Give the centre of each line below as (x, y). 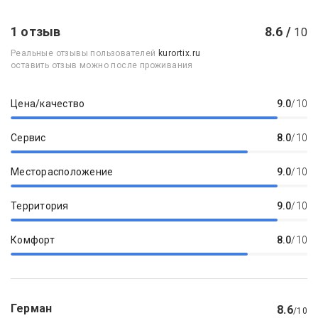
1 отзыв (36, 32)
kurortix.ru (180, 54)
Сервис (28, 138)
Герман (32, 309)
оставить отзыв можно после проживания (102, 66)
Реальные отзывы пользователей (85, 54)
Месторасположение (62, 172)
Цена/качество (48, 104)
